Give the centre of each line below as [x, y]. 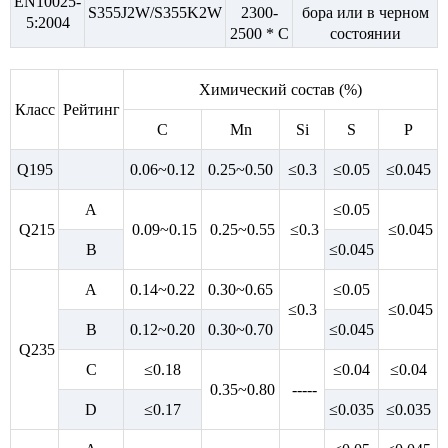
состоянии [365, 34]
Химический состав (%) [280, 90]
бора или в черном [365, 13]
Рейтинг [91, 110]
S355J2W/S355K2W [155, 13]
